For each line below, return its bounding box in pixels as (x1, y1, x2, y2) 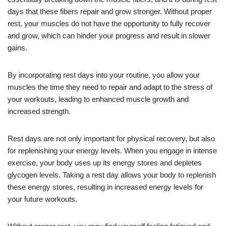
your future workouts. (8, 194, 77, 203)
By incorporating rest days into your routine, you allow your (8, 70, 200, 79)
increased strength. (8, 106, 71, 116)
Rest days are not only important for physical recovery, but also (8, 134, 215, 143)
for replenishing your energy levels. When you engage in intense (8, 146, 217, 155)
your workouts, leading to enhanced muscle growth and (8, 94, 189, 103)
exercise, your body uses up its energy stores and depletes (8, 158, 202, 167)
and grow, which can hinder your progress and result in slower (8, 31, 210, 40)
